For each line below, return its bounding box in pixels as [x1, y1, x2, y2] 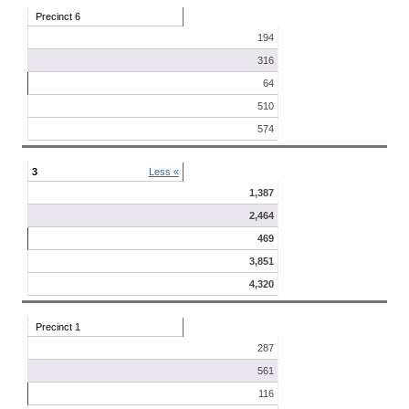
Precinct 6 [35, 10, 80, 22]
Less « [148, 165, 179, 177]
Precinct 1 [35, 320, 80, 332]
